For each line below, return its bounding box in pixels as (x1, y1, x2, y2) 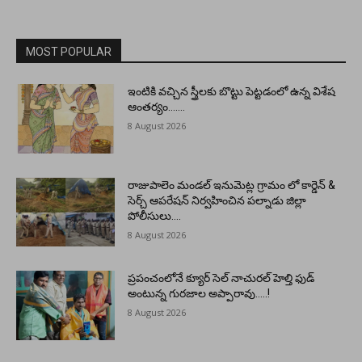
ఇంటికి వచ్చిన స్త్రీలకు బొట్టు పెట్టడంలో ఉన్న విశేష (128, 85, 336, 99)
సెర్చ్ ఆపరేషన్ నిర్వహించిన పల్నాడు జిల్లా (128, 193, 307, 207)
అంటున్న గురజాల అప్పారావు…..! (128, 287, 271, 301)
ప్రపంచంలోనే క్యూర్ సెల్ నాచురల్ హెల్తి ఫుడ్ (128, 271, 315, 285)
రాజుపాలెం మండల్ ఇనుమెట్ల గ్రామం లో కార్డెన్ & (128, 178, 336, 192)
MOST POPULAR (26, 45, 112, 59)
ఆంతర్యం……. (128, 100, 186, 114)
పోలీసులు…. (128, 208, 182, 222)
